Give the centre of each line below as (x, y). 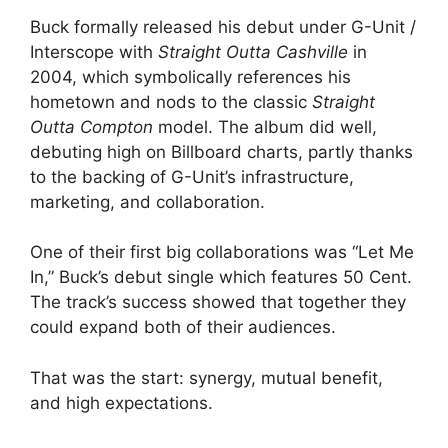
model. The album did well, (265, 126)
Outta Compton (91, 126)
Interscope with (94, 51)
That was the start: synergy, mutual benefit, (206, 377)
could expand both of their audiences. (183, 327)
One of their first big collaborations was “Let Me (222, 252)
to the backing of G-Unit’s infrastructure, (192, 176)
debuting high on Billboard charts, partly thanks (221, 151)
